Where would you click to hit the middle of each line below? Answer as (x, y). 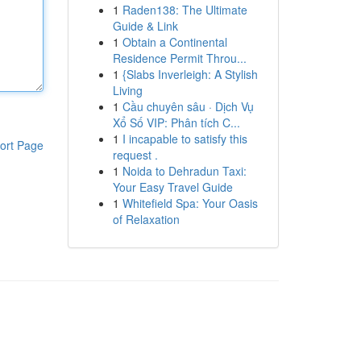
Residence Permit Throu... (179, 58)
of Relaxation (146, 219)
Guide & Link (145, 26)
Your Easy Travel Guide (172, 187)
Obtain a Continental (174, 42)
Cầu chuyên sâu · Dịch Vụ (188, 106)
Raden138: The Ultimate (185, 10)
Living (127, 90)
